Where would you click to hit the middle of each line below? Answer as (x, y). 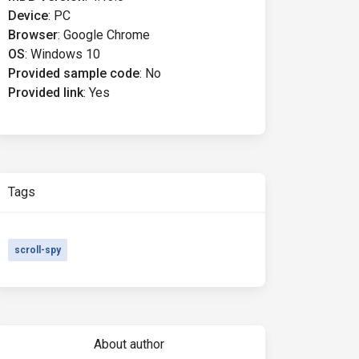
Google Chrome (107, 35)
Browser (33, 35)
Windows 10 (65, 54)
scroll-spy (38, 250)
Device (28, 16)
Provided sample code (74, 73)
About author (129, 344)
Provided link (46, 93)
